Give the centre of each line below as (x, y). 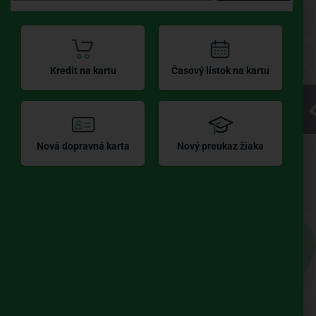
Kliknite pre (158, 45)
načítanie (158, 88)
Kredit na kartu (83, 71)
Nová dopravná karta (83, 146)
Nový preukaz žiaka (220, 146)
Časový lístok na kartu (220, 71)
